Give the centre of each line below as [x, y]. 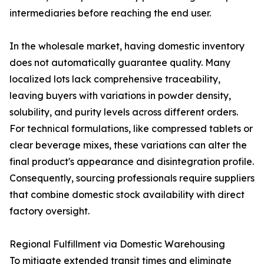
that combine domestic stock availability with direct [127, 194]
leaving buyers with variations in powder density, [120, 95]
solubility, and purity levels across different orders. [124, 112]
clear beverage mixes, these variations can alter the [128, 145]
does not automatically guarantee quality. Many [120, 62]
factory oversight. [49, 211]
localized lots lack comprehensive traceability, [115, 79]
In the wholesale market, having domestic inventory [127, 46]
